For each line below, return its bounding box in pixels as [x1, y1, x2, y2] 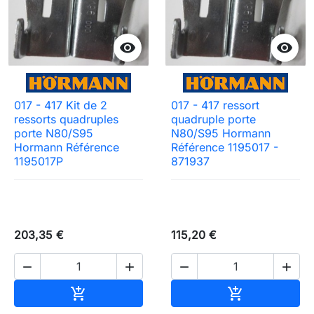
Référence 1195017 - [171, 139, 278, 154]
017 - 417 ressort [171, 97, 259, 112]
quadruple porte [171, 111, 256, 126]
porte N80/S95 [14, 125, 93, 140]
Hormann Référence [14, 139, 119, 154]
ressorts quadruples [14, 111, 118, 126]
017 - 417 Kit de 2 [14, 97, 107, 112]
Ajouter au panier [86, 285, 177, 299]
